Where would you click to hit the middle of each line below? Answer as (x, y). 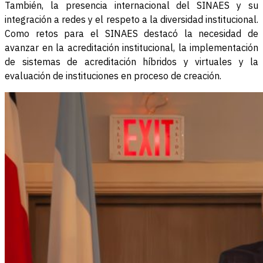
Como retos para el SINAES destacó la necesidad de (131, 34)
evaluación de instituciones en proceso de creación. (113, 76)
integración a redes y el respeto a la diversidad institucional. (131, 20)
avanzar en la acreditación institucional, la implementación (131, 48)
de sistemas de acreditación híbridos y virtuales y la (131, 62)
